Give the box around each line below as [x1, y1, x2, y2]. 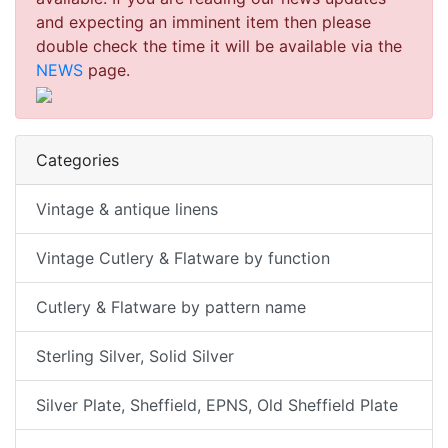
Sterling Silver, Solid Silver [36, 345, 234, 366]
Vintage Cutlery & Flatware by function [36, 247, 330, 268]
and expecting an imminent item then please [36, 11, 371, 32]
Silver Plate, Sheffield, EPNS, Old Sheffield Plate [36, 394, 398, 415]
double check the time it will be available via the [36, 35, 402, 56]
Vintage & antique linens [36, 198, 218, 219]
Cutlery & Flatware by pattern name [36, 296, 306, 317]
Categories [36, 149, 119, 170]
